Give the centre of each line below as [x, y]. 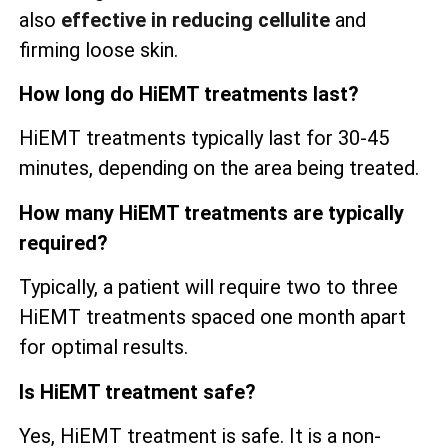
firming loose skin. [98, 49]
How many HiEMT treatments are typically [211, 212]
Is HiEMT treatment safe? [137, 391]
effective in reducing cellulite [195, 19]
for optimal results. [103, 347]
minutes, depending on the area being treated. [219, 168]
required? [63, 242]
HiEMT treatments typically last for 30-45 [204, 138]
